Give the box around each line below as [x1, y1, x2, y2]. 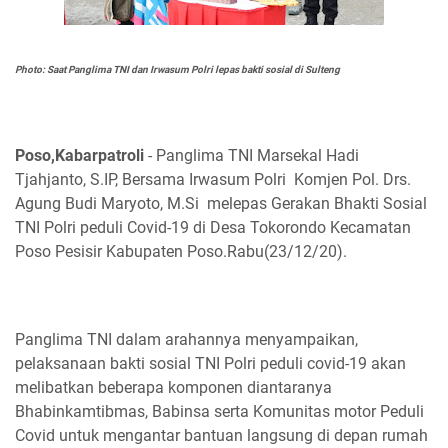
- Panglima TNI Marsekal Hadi [144, 146, 359, 165]
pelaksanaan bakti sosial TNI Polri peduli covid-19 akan [15, 354, 406, 373]
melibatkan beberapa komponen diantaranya [15, 378, 332, 397]
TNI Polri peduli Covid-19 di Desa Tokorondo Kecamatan [15, 218, 411, 237]
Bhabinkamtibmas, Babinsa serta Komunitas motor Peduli [15, 402, 424, 421]
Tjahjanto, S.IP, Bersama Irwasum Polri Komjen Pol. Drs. [15, 170, 411, 189]
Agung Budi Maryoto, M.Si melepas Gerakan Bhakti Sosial [15, 194, 427, 213]
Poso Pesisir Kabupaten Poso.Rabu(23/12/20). [15, 242, 347, 261]
